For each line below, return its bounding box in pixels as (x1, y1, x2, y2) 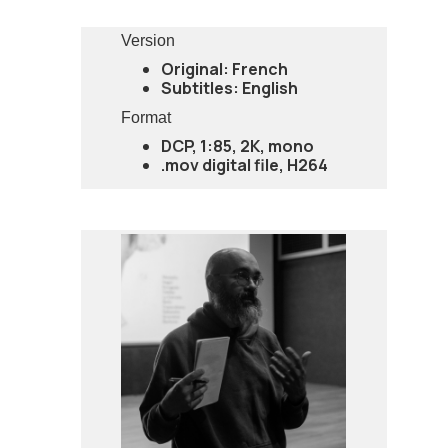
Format (121, 108, 172, 126)
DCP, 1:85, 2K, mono (161, 134, 315, 157)
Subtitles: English (161, 76, 299, 99)
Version (121, 31, 176, 49)
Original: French (161, 57, 289, 80)
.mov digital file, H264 (161, 153, 329, 176)
